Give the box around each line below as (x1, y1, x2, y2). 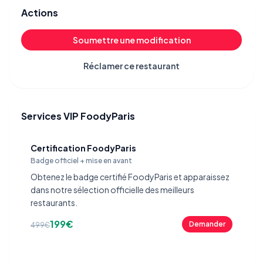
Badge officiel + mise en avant (31, 156, 132, 165)
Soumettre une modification (72, 34, 191, 45)
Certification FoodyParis (31, 142, 136, 153)
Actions (21, 6, 58, 19)
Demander (189, 219, 225, 228)
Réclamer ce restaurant (83, 60, 180, 71)
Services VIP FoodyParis (21, 109, 135, 122)
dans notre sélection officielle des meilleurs (31, 184, 194, 195)
